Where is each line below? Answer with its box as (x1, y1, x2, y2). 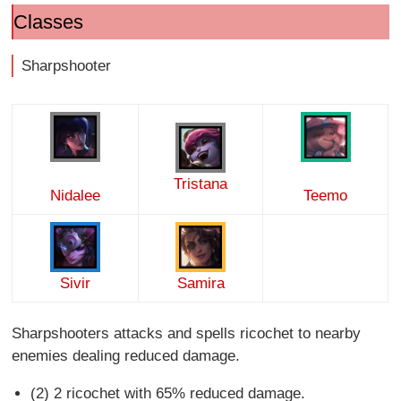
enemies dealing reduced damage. (12, 347, 241, 365)
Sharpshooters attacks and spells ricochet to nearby (12, 325, 362, 343)
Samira (176, 275, 225, 293)
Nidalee (50, 187, 101, 205)
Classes (13, 11, 83, 34)
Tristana (174, 175, 228, 193)
